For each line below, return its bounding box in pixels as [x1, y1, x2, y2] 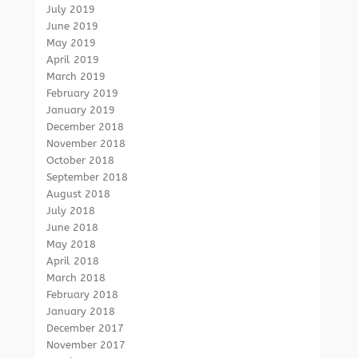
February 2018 [46, 288, 119, 300]
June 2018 [46, 221, 99, 233]
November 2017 [46, 339, 126, 351]
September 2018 [46, 171, 129, 183]
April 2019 [46, 54, 100, 66]
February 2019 [46, 87, 119, 99]
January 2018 [46, 305, 116, 317]
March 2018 [46, 272, 106, 284]
